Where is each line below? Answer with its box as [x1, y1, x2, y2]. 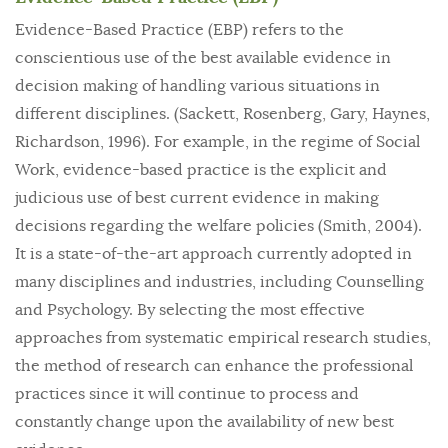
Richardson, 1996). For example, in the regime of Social [15, 132, 420, 152]
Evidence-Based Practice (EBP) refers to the [15, 20, 344, 40]
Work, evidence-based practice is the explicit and [15, 160, 387, 180]
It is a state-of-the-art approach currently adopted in [15, 244, 412, 264]
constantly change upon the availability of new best [15, 412, 394, 432]
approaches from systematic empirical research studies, [15, 328, 431, 348]
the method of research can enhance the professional [15, 356, 413, 376]
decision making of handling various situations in [15, 76, 380, 96]
